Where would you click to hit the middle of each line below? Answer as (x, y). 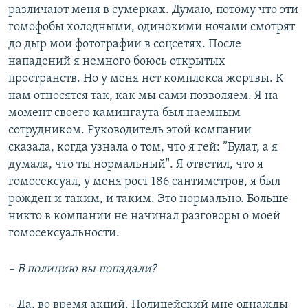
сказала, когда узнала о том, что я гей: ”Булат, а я (143, 148)
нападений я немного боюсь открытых (117, 62)
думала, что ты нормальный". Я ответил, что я (136, 165)
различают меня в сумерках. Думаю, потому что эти (153, 10)
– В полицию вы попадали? (82, 269)
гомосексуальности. (64, 234)
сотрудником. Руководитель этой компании (130, 131)
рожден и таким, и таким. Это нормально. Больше (148, 199)
